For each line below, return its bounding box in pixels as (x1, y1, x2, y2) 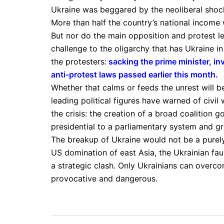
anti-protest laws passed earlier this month (51, 69, 215, 79)
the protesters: (51, 56, 106, 66)
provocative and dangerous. (51, 173, 157, 183)
